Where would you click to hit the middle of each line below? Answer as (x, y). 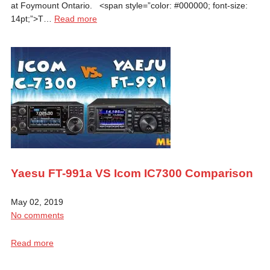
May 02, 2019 (37, 202)
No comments (37, 215)
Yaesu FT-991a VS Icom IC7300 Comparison (132, 173)
